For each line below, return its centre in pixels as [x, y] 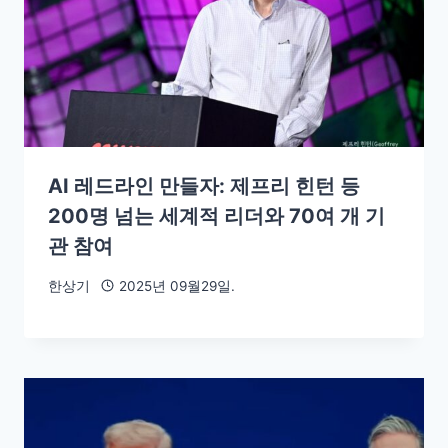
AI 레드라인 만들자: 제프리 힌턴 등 [204, 185]
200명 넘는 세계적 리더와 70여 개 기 [216, 215]
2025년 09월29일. [176, 285]
